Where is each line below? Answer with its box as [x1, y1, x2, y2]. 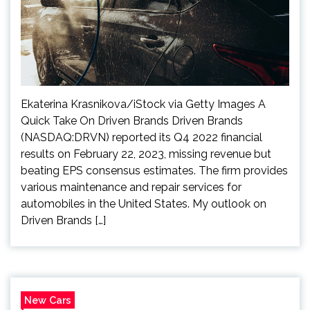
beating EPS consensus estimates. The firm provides [21, 164, 288, 178]
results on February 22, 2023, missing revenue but [21, 147, 271, 161]
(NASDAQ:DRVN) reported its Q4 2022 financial [21, 131, 262, 145]
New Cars [24, 294, 71, 307]
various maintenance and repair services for [21, 181, 241, 194]
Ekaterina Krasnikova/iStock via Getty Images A [21, 98, 266, 111]
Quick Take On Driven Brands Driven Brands [21, 114, 243, 128]
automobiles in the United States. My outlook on [21, 197, 266, 211]
